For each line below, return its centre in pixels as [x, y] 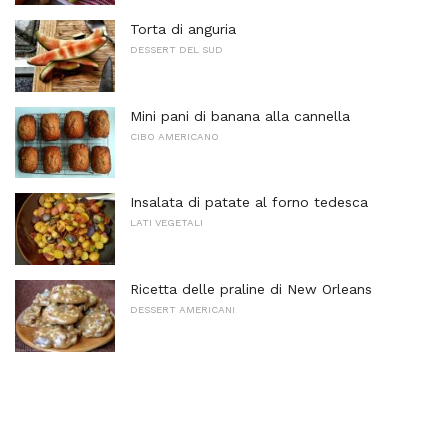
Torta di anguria [183, 28]
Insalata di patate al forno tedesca [249, 202]
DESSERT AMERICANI [182, 309]
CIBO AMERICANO [174, 136]
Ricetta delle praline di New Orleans [251, 288]
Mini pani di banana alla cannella [240, 115]
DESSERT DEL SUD [176, 49]
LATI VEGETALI [166, 223]
